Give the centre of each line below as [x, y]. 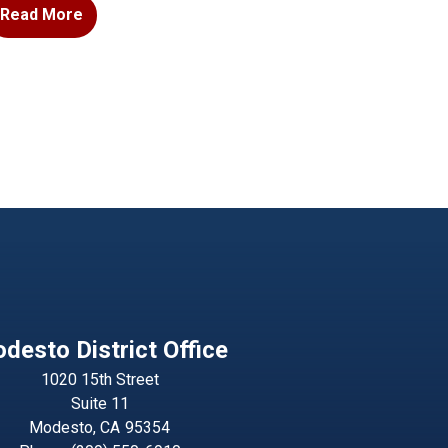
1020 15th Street [99, 379]
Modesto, [65, 427]
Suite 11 [99, 403]
